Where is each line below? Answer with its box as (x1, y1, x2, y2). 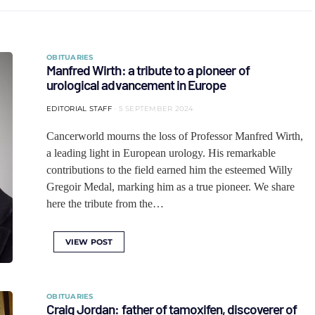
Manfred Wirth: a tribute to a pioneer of (46, 62, 250, 78)
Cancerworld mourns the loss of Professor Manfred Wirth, (46, 130, 303, 142)
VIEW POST (65, 237, 113, 247)
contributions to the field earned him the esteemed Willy (46, 164, 292, 176)
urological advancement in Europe (46, 77, 226, 93)
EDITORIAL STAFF (46, 104, 112, 113)
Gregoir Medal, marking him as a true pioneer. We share (46, 181, 295, 193)
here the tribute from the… (46, 198, 164, 210)
